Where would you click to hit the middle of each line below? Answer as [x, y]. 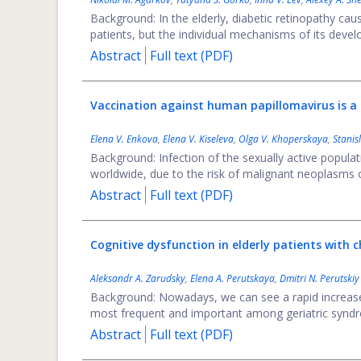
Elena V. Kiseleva [198, 139]
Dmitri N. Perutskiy [320, 278]
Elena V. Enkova [124, 139]
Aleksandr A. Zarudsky [138, 278]
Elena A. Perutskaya [232, 278]
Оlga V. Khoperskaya [283, 139]
